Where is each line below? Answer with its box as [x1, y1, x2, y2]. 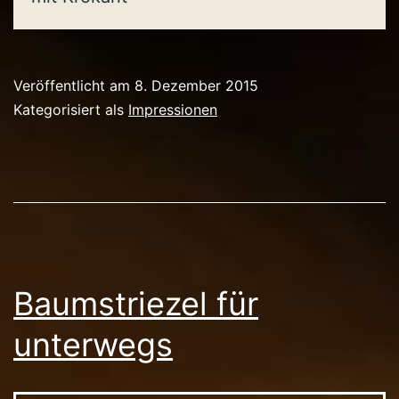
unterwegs [13, 324, 173, 364]
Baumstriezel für [13, 283, 258, 323]
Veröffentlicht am [13, 76, 134, 94]
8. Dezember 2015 [134, 76, 258, 94]
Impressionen [128, 100, 217, 118]
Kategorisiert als [13, 100, 128, 118]
